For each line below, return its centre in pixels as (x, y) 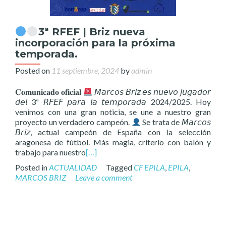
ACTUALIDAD (73, 167)
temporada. (46, 54)
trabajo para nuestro (50, 152)
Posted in (32, 167)
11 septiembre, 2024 (85, 70)
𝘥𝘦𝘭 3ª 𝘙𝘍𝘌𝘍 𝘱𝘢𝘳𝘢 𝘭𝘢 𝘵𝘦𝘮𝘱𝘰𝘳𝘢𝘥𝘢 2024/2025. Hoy (113, 102)
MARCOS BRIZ (41, 177)
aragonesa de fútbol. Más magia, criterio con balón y (113, 142)
